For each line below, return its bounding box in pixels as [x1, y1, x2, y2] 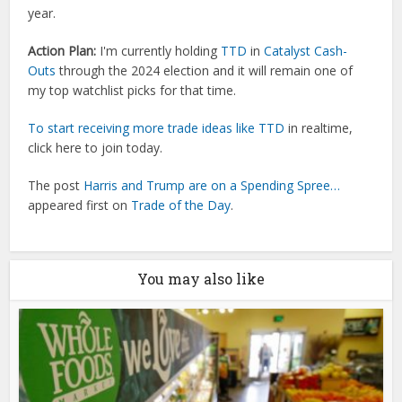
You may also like [137, 269, 265, 289]
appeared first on [28, 197, 132, 214]
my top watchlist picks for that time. [28, 82, 237, 100]
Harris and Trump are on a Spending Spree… [83, 177, 341, 195]
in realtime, [284, 119, 354, 137]
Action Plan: [28, 42, 97, 60]
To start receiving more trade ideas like [28, 119, 259, 137]
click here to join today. [28, 139, 163, 157]
